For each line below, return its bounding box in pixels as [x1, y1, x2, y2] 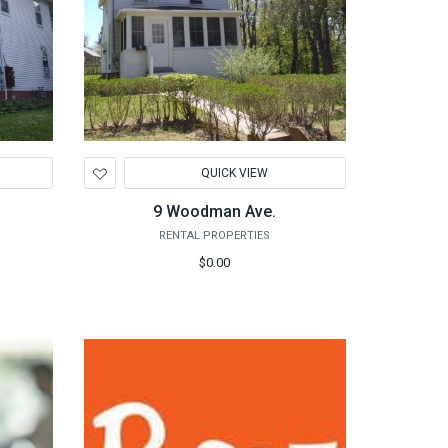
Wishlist [114, 200, 165, 216]
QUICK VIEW [201, 166, 269, 180]
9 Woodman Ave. [153, 202, 277, 221]
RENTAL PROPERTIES [159, 229, 271, 242]
